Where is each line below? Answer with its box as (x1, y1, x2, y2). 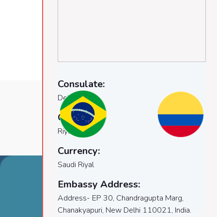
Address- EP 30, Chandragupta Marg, (58, 193, 184, 203)
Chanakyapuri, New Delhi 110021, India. (58, 205, 191, 216)
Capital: (58, 111, 92, 124)
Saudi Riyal (58, 159, 94, 170)
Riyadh (58, 126, 80, 137)
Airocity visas (42, 192, 103, 205)
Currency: (58, 144, 100, 157)
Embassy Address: (58, 178, 140, 191)
